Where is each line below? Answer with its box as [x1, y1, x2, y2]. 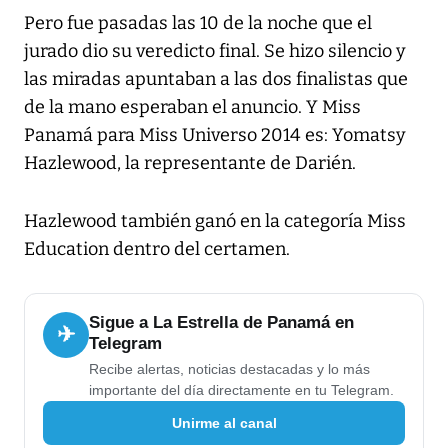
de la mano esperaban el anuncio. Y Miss [24, 96, 361, 119]
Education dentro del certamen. [24, 238, 290, 261]
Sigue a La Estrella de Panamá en [89, 313, 354, 333]
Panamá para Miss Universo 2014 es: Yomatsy [24, 124, 406, 147]
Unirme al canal [171, 414, 277, 431]
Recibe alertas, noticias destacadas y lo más [89, 361, 370, 378]
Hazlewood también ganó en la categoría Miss [24, 210, 406, 233]
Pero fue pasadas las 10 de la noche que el [24, 12, 372, 35]
